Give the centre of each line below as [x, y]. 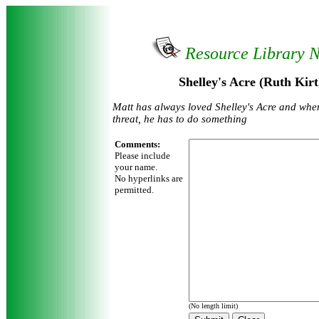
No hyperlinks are [149, 178]
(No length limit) [213, 306]
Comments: [137, 144]
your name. [136, 167]
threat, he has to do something [180, 119]
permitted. [134, 190]
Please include [142, 156]
